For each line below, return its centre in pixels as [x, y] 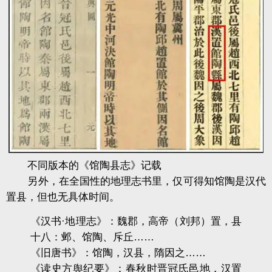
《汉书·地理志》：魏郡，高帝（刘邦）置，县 [136, 221]
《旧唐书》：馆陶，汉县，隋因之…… [118, 253]
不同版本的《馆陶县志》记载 [84, 165]
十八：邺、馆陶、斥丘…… [92, 237]
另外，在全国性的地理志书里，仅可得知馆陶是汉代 [136, 181]
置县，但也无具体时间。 [63, 197]
